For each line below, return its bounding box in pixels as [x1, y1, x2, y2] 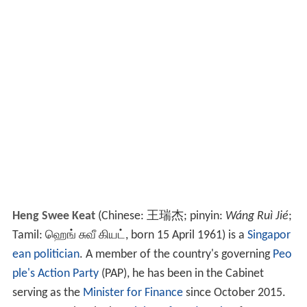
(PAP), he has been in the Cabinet [98, 267, 264, 281]
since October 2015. [182, 286, 286, 300]
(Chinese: [95, 210, 147, 223]
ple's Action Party [12, 267, 99, 281]
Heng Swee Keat [12, 210, 95, 223]
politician [33, 248, 79, 262]
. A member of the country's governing [79, 248, 273, 262]
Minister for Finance [82, 286, 183, 300]
